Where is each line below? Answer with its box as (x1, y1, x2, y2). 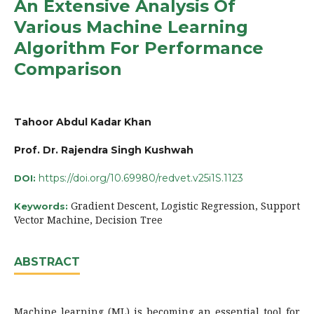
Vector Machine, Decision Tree (14, 212, 163, 226)
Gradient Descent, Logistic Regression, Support (71, 198, 300, 212)
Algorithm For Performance (14, 37, 264, 58)
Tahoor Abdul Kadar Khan (14, 115, 151, 128)
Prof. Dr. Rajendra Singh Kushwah (14, 143, 193, 156)
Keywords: (14, 200, 71, 212)
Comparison (14, 58, 122, 79)
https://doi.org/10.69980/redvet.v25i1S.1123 (39, 171, 243, 184)
